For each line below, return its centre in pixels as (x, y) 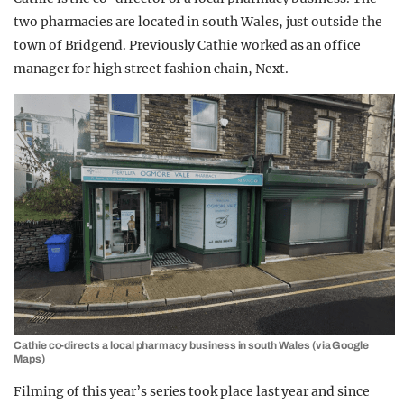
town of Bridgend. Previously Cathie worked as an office (187, 45)
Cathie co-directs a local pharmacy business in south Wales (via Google (192, 346)
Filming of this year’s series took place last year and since (192, 392)
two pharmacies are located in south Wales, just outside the (198, 22)
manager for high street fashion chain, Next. (151, 69)
